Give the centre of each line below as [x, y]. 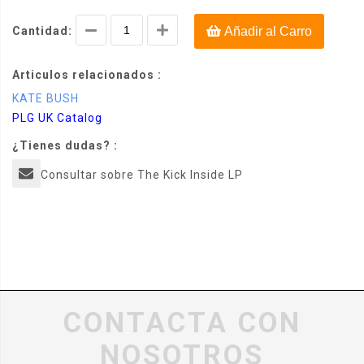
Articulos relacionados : [87, 75]
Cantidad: [42, 31]
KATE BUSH [45, 99]
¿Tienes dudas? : [65, 146]
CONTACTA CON [182, 323]
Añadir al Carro [266, 32]
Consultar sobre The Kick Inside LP [142, 175]
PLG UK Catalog [57, 118]
